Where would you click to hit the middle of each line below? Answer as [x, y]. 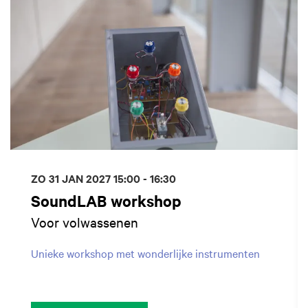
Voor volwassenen [85, 222]
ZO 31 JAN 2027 [72, 178]
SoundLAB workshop [106, 201]
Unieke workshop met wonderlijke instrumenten [145, 253]
